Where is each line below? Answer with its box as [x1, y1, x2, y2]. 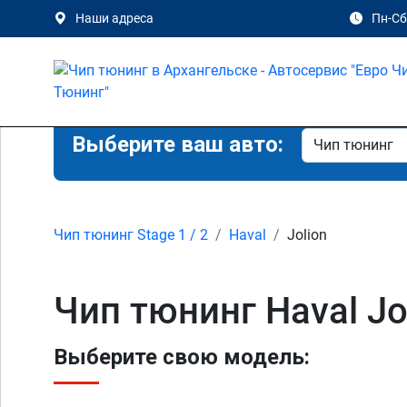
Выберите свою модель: [54, 344, 310, 370]
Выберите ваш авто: [72, 132, 283, 157]
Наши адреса [75, 11, 154, 25]
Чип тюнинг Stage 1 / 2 [54, 226, 208, 243]
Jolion [287, 226, 327, 243]
